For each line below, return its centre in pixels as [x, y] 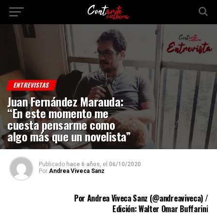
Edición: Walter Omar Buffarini [160, 209]
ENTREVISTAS [31, 85]
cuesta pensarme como [61, 124]
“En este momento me [58, 113]
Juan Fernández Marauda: [65, 101]
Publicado [52, 164]
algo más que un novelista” [69, 136]
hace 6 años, [84, 164]
